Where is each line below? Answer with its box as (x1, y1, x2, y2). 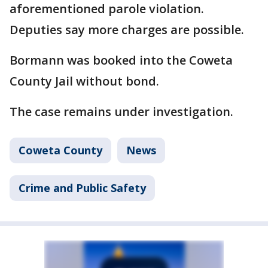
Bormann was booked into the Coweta (10, 51, 233, 68)
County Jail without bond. (10, 72, 159, 89)
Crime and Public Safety (19, 180, 146, 195)
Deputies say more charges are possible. (10, 21, 244, 38)
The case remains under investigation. (10, 103, 233, 120)
